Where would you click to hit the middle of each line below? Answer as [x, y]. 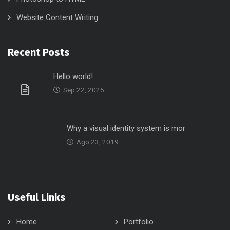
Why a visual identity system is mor [126, 128]
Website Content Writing [57, 17]
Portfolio [139, 222]
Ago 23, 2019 [98, 142]
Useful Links [37, 197]
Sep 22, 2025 [84, 90]
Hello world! [73, 76]
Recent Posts [39, 52]
